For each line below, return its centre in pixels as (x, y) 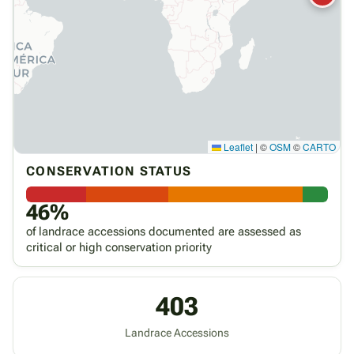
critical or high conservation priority (119, 247)
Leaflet (237, 147)
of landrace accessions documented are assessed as (164, 232)
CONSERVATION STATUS (109, 171)
